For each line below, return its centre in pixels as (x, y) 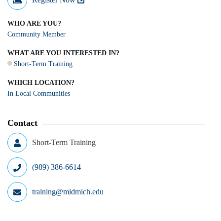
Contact (22, 123)
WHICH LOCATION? (41, 82)
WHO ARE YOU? (34, 23)
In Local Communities (39, 93)
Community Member (37, 34)
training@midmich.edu (68, 191)
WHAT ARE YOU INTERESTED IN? (63, 53)
